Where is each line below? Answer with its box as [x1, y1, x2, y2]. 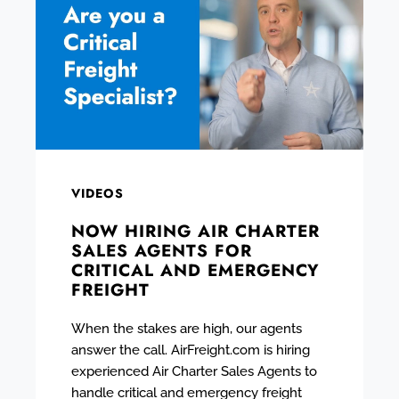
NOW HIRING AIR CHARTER [71, 218, 320, 243]
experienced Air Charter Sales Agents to [71, 362, 317, 379]
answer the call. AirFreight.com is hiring [71, 341, 310, 358]
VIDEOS [71, 183, 124, 202]
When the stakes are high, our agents [71, 320, 302, 337]
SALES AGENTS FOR [71, 238, 252, 263]
